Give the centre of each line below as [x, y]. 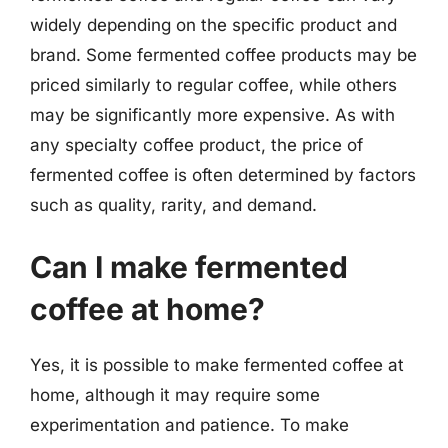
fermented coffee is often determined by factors [223, 175]
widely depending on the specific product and [213, 25]
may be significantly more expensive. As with [212, 115]
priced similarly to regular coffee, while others [213, 85]
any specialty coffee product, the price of [196, 145]
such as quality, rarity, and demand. [173, 205]
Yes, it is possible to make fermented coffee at [217, 364]
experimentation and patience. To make [189, 424]
